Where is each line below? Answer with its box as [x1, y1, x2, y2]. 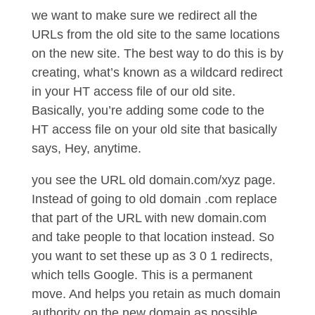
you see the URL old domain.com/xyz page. [31, 173, 276, 187]
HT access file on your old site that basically [31, 122, 277, 136]
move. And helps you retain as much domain [31, 287, 281, 301]
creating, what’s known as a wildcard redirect [31, 65, 283, 79]
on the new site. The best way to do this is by [31, 46, 283, 60]
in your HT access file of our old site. [31, 84, 236, 98]
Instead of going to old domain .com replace [31, 192, 277, 206]
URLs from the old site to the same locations [31, 27, 280, 41]
